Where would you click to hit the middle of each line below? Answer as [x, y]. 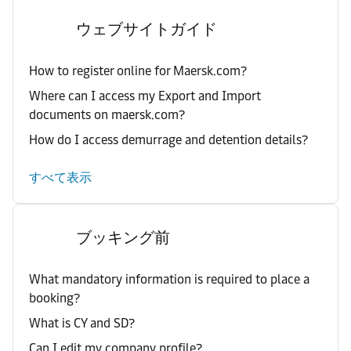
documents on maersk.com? [107, 115]
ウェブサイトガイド [147, 29]
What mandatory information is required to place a [169, 279]
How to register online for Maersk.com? [138, 71]
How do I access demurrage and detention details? [168, 140]
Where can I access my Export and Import [145, 96]
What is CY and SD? [82, 323]
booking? [54, 298]
